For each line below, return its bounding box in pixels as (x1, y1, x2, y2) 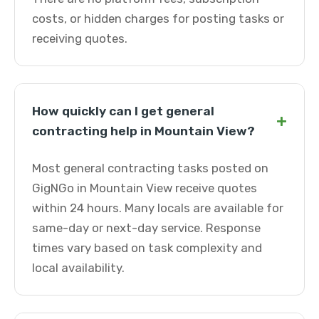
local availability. (32, 261, 125, 275)
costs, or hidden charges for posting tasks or (32, 11, 284, 26)
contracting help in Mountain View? (32, 124, 255, 138)
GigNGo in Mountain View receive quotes (32, 181, 257, 195)
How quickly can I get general (32, 104, 214, 118)
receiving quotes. (32, 31, 127, 46)
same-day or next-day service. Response (32, 221, 261, 235)
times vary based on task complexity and (32, 241, 262, 255)
